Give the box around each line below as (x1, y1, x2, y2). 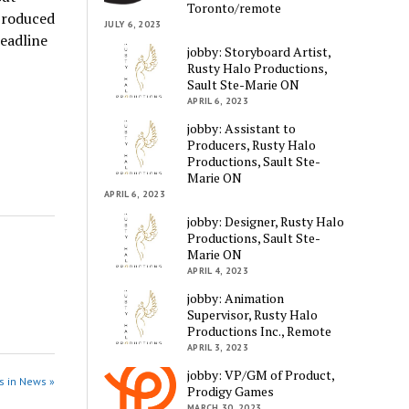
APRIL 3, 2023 (187, 341, 248, 353)
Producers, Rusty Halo (187, 135, 317, 153)
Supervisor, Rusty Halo (187, 305, 319, 323)
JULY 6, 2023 (104, 17, 162, 30)
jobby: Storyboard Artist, (187, 42, 331, 60)
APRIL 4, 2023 (187, 264, 248, 277)
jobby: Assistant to (187, 119, 297, 137)
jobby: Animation (187, 288, 285, 307)
